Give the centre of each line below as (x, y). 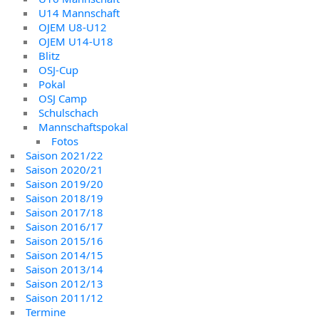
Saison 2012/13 (64, 283)
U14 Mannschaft (79, 12)
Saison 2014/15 (64, 255)
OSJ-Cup (58, 69)
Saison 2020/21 (64, 169)
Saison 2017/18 (64, 212)
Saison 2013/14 (64, 269)
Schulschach (68, 112)
